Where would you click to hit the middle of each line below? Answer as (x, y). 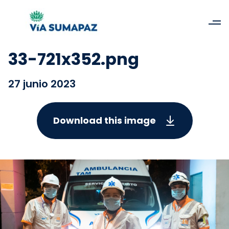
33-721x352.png (74, 59)
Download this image (104, 120)
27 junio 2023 (42, 84)
